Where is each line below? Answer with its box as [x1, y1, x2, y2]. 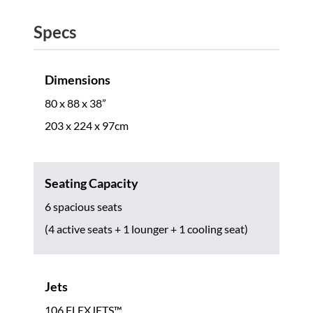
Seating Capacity [45, 175, 138, 191]
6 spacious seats [45, 199, 122, 213]
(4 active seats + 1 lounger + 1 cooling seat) [45, 221, 248, 235]
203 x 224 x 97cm [45, 118, 129, 132]
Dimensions [45, 71, 110, 87]
